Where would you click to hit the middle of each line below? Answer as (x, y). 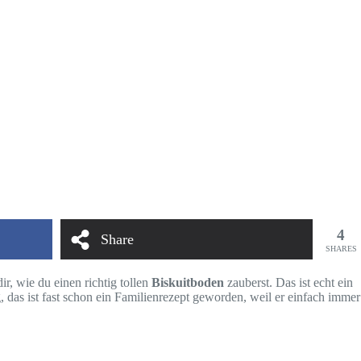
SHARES (341, 248)
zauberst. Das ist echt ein (288, 282)
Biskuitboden (188, 282)
